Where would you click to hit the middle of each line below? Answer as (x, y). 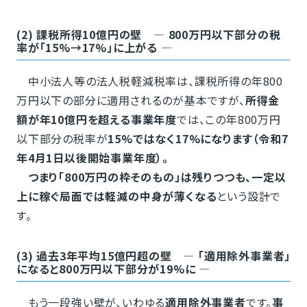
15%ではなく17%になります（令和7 (198, 139)
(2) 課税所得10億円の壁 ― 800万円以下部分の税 (148, 35)
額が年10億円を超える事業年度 (96, 120)
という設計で (249, 196)
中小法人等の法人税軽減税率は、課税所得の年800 (149, 81)
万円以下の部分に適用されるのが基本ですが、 (131, 100)
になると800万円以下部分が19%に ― (113, 269)
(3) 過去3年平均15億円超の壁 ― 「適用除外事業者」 (153, 256)
